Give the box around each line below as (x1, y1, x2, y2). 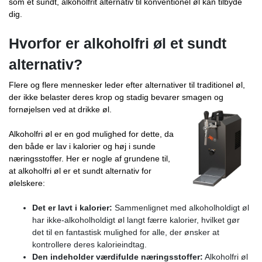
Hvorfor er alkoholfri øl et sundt (9, 35, 226, 51)
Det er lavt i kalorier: (32, 202, 112, 212)
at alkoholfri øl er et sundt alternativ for (9, 166, 151, 175)
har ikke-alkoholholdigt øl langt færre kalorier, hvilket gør (32, 215, 240, 225)
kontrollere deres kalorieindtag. (32, 239, 147, 249)
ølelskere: (9, 178, 45, 188)
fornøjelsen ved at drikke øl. (9, 104, 112, 114)
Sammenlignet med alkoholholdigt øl (112, 202, 249, 212)
